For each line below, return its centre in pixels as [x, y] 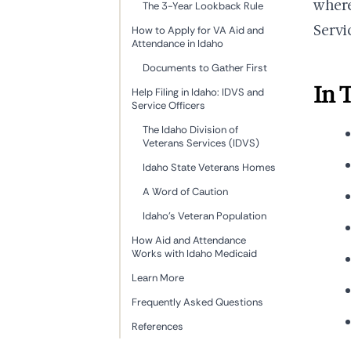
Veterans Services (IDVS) [201, 143]
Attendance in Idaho [177, 43]
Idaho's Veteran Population [204, 215]
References [157, 326]
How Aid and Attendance [189, 240]
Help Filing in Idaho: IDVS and [198, 92]
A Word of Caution [185, 191]
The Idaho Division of [190, 129]
